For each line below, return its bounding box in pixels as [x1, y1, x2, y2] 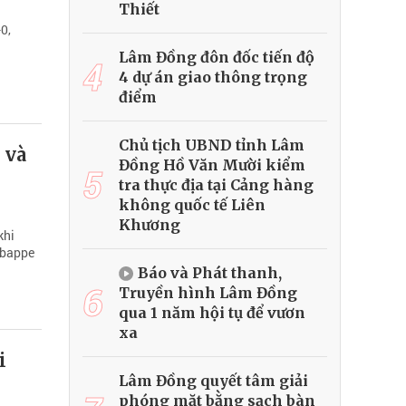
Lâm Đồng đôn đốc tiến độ [119, 48, 314, 67]
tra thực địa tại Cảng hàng [119, 176, 314, 195]
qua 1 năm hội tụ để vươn [119, 304, 305, 323]
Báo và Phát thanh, [138, 264, 282, 283]
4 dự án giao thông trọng [119, 68, 307, 87]
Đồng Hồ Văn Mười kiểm [119, 156, 305, 175]
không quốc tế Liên [119, 196, 266, 215]
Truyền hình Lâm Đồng [119, 284, 297, 303]
